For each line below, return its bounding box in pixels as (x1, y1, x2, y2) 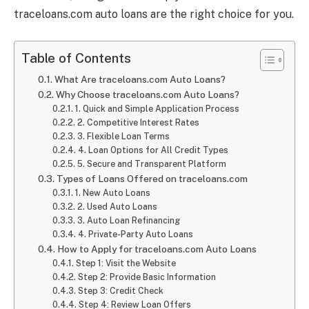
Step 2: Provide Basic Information (77, 271, 216, 282)
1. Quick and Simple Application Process (74, 103, 239, 114)
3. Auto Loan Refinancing (77, 215, 180, 226)
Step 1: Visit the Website (75, 257, 176, 268)
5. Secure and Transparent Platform (77, 158, 226, 169)
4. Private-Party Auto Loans (77, 228, 193, 239)
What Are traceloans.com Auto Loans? (54, 73, 226, 85)
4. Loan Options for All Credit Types (77, 144, 228, 155)
